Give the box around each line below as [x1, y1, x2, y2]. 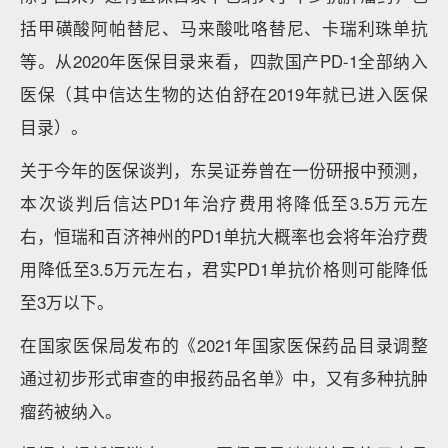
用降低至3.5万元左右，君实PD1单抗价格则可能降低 [20, 257, 428, 281]
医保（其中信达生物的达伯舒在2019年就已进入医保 [20, 82, 428, 106]
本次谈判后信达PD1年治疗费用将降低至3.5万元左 [20, 191, 428, 215]
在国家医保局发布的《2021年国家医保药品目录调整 [20, 333, 428, 357]
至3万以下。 [20, 290, 114, 314]
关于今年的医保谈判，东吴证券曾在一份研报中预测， [20, 158, 428, 182]
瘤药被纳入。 [20, 399, 122, 423]
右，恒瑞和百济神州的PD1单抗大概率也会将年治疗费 [20, 224, 428, 248]
